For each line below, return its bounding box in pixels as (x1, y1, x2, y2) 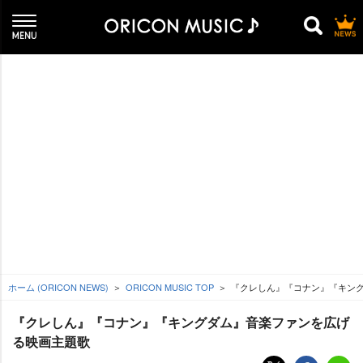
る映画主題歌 (12, 332, 90, 351)
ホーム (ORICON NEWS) (8, 280, 109, 293)
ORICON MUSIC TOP (126, 280, 214, 293)
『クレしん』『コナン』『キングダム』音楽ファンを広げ (12, 313, 349, 331)
